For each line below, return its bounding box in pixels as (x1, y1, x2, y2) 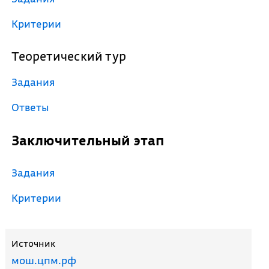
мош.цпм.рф (11, 253, 76, 267)
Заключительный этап (19, 131, 165, 149)
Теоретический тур (18, 48, 126, 64)
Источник (11, 237, 55, 249)
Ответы (19, 100, 49, 114)
